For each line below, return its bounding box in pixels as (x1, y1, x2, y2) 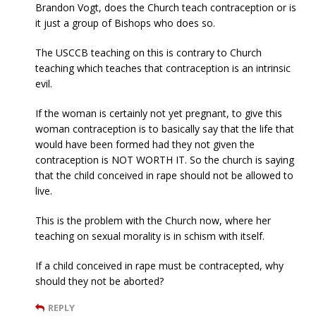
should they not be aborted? (35, 274, 164, 288)
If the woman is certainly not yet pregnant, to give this (35, 106, 282, 120)
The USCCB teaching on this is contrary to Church (35, 45, 262, 59)
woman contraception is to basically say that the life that (35, 121, 294, 135)
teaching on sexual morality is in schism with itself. (35, 229, 265, 243)
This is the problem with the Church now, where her (35, 213, 271, 227)
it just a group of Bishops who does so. (35, 16, 215, 30)
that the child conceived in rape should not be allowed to (35, 168, 293, 182)
